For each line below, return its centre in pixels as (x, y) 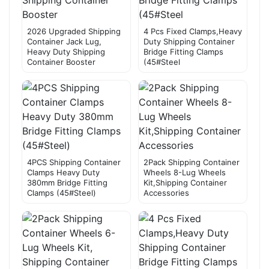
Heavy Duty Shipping (66, 51)
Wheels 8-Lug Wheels (185, 172)
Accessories (166, 192)
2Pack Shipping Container (192, 162)
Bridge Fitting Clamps (183, 51)
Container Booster (61, 62)
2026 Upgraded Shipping (74, 31)
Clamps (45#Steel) (62, 192)
